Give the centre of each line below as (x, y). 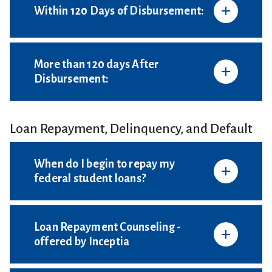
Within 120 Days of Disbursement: (119, 11)
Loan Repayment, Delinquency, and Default (131, 129)
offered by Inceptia (82, 242)
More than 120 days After (97, 64)
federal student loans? (90, 178)
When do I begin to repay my (105, 164)
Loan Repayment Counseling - (108, 227)
